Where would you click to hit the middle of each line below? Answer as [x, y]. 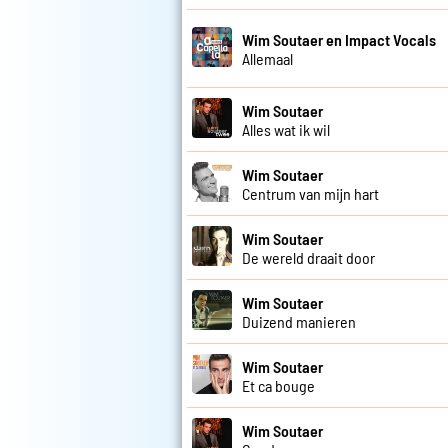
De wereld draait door [308, 257]
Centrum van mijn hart [310, 193]
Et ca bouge [278, 385]
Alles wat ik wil [286, 129]
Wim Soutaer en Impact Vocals [339, 39]
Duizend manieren [299, 321]
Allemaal [267, 58]
